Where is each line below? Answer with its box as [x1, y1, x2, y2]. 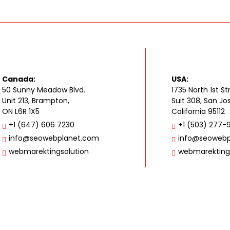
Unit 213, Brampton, [2, 95, 69, 106]
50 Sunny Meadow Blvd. [2, 85, 85, 95]
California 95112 [171, 106, 225, 117]
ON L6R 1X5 [2, 106, 40, 117]
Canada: [2, 74, 35, 85]
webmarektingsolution [9, 146, 89, 157]
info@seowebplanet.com [9, 133, 99, 144]
